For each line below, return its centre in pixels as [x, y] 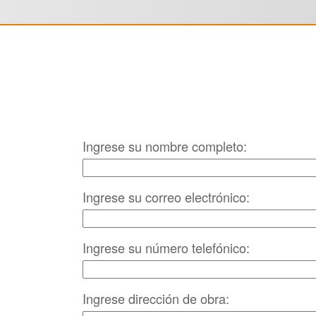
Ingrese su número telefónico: [166, 248]
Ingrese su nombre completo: [165, 146]
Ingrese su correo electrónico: [166, 197]
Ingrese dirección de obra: [156, 299]
